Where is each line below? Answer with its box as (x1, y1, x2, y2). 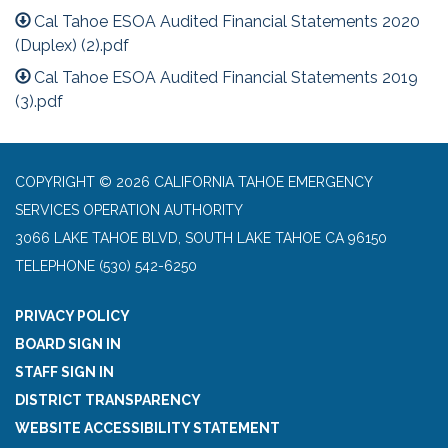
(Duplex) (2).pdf (15, 35, 129, 55)
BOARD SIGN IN (15, 335, 121, 352)
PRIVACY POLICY (15, 307, 130, 324)
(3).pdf (15, 91, 63, 111)
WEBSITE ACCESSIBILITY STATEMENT (15, 419, 280, 436)
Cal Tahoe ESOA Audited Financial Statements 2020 (34, 11, 421, 31)
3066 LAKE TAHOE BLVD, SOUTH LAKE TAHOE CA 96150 (15, 229, 387, 246)
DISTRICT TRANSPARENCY (15, 391, 201, 408)
